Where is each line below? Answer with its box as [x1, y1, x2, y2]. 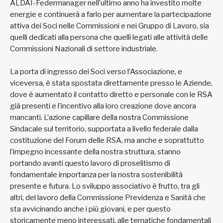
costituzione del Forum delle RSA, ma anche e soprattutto [10, 135, 204, 145]
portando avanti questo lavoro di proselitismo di [10, 158, 170, 168]
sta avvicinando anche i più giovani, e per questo [10, 204, 171, 214]
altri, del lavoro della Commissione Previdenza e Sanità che [10, 193, 206, 202]
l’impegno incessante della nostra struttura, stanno [10, 147, 181, 156]
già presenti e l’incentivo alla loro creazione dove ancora [10, 101, 196, 111]
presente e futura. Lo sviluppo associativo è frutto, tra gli [10, 181, 200, 191]
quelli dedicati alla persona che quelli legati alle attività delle [10, 32, 208, 42]
